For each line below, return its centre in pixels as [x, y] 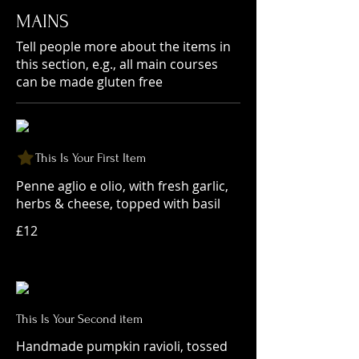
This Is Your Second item [79, 319]
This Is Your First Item [91, 158]
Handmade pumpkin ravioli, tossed [122, 346]
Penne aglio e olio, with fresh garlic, [122, 186]
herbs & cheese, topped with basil [118, 204]
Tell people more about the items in [123, 46]
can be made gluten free [89, 82]
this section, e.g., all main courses [117, 64]
